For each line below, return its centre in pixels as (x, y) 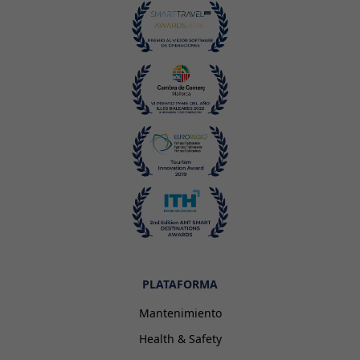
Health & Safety (180, 338)
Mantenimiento (180, 313)
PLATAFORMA (180, 284)
